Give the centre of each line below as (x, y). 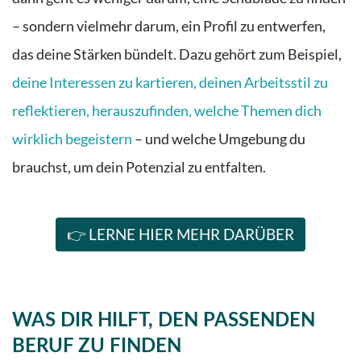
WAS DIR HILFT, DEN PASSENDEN (164, 320)
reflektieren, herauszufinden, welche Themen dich (167, 111)
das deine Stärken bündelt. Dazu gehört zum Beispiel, (177, 55)
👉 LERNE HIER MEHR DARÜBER (180, 234)
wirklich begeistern (72, 139)
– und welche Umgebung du (219, 139)
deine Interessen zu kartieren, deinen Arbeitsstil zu (170, 83)
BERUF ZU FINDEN (97, 346)
